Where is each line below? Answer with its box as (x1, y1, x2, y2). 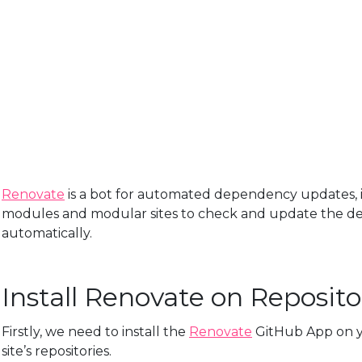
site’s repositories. (2, 343, 112, 360)
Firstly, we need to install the (2, 324, 189, 340)
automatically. (2, 225, 92, 242)
